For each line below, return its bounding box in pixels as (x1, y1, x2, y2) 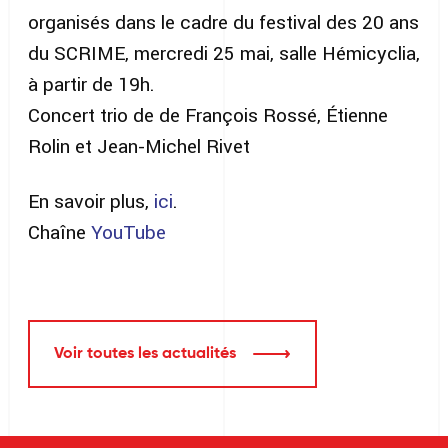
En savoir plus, (28, 189, 154, 213)
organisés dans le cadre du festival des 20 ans (28, 10, 419, 34)
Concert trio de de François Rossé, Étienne (28, 103, 388, 127)
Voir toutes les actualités (54, 345, 236, 362)
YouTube (91, 220, 166, 244)
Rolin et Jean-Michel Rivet (28, 134, 250, 158)
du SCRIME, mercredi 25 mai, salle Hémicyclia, (28, 41, 420, 65)
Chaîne (28, 220, 91, 244)
